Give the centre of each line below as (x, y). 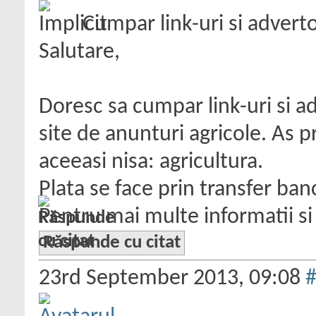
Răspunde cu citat (112, 243)
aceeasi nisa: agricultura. (151, 162)
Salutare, (79, 52)
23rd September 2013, (144, 279)
